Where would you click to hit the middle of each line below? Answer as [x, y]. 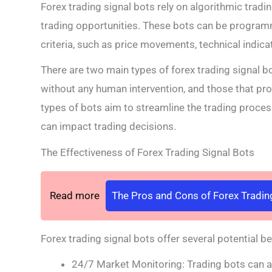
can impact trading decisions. [108, 127]
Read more [75, 195]
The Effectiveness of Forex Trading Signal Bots [148, 152]
